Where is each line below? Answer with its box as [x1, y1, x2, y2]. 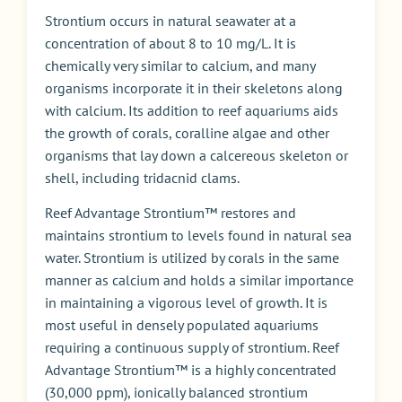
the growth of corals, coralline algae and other [45, 123, 329, 142]
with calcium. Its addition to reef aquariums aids [45, 100, 338, 119]
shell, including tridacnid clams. [45, 168, 240, 187]
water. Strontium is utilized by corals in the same [45, 249, 339, 267]
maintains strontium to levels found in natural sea [45, 226, 352, 245]
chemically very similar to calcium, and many [45, 56, 315, 74]
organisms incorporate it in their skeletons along [45, 78, 343, 97]
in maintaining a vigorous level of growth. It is [45, 293, 328, 312]
